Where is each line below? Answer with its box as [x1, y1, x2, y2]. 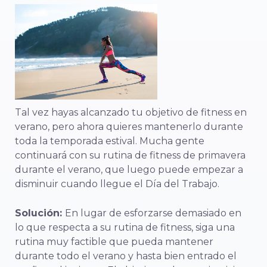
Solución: [15, 207, 65, 219]
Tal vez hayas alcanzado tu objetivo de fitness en [15, 106, 247, 118]
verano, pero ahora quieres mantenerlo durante [15, 120, 243, 132]
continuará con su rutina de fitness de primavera [15, 149, 246, 161]
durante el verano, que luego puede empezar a [15, 163, 243, 175]
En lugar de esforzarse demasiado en [65, 207, 241, 219]
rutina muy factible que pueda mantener [15, 235, 213, 247]
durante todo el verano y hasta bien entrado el [15, 250, 237, 262]
